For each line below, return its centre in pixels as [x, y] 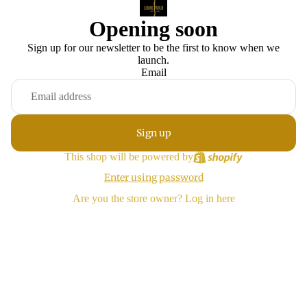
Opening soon [153, 28]
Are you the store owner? [128, 198]
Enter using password [153, 177]
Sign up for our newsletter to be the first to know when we [153, 47]
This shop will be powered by [128, 156]
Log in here [210, 198]
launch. [153, 60]
